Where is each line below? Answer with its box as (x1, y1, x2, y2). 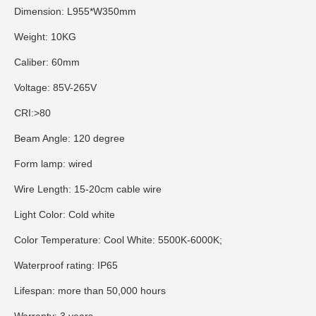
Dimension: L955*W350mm (14, 6, 139, 18)
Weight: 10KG (14, 31, 79, 43)
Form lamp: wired (14, 158, 95, 170)
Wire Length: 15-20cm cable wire (14, 183, 164, 195)
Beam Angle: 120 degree (14, 133, 128, 145)
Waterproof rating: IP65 (14, 260, 121, 272)
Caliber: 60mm (14, 56, 83, 68)
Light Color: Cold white (14, 209, 118, 221)
